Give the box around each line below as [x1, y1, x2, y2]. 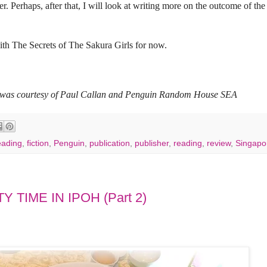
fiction [27, 138, 49, 148]
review [207, 138, 231, 148]
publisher [135, 138, 169, 148]
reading [173, 138, 202, 148]
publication [89, 138, 130, 148]
